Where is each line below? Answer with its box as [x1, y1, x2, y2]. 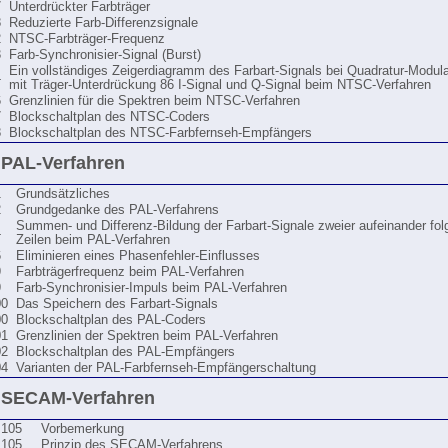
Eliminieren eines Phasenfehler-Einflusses [16, 249, 260, 263]
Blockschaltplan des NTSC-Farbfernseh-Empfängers [9, 126, 312, 140]
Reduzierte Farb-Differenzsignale [9, 16, 198, 30]
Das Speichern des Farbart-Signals [16, 297, 218, 311]
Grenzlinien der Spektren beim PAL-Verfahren [16, 329, 278, 343]
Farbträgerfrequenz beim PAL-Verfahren [16, 265, 244, 279]
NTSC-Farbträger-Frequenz [9, 32, 165, 46]
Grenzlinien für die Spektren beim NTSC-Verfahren [9, 94, 300, 108]
